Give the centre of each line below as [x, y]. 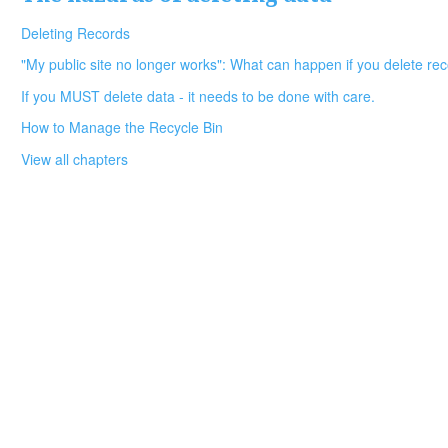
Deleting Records [75, 32]
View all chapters [74, 158]
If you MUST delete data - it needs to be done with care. [198, 95]
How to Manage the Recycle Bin [122, 127]
